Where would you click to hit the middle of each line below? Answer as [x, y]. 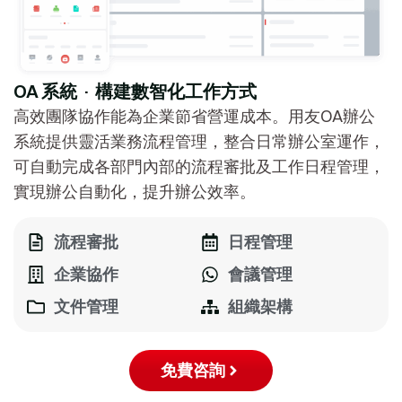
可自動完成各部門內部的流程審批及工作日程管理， [199, 166]
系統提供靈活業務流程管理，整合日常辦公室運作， [199, 141]
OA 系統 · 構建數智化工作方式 [135, 91]
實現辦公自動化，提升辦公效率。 [135, 191]
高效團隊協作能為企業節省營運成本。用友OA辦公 [194, 116]
